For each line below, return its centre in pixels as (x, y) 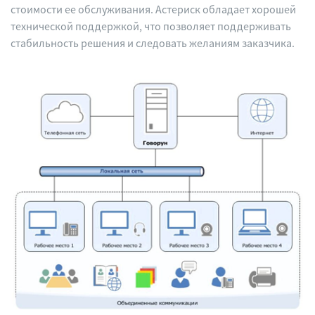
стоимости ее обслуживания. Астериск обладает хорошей (153, 9)
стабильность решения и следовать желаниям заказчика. (153, 43)
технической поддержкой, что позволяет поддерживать (151, 26)
